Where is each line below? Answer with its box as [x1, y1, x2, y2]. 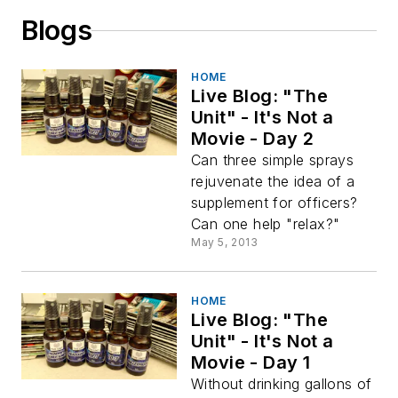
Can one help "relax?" [191, 215, 340, 233]
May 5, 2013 [191, 235, 259, 249]
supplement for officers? [191, 194, 358, 211]
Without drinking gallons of [191, 375, 372, 393]
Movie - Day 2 [191, 128, 314, 149]
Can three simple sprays [191, 151, 354, 169]
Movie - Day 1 [191, 352, 311, 373]
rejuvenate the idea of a [191, 172, 355, 190]
